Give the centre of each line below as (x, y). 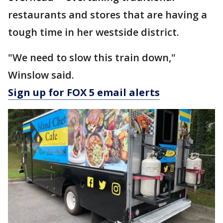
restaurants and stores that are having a (108, 15)
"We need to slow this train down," (92, 57)
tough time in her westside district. (94, 32)
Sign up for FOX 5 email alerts (84, 92)
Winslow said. (41, 75)
